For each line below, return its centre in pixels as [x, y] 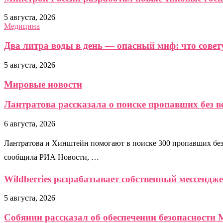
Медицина [22, 26]
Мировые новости [43, 84]
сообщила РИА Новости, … [52, 157]
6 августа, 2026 [30, 124]
